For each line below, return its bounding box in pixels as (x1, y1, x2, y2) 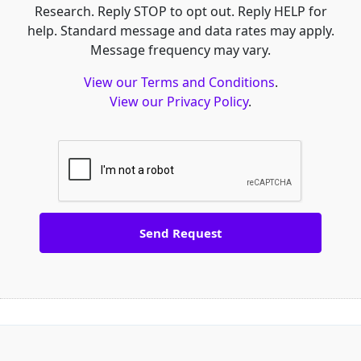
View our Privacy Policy (110, 92, 248, 110)
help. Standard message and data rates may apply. (27, 21, 334, 39)
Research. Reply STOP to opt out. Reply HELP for (34, 2, 327, 20)
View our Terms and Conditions (83, 73, 275, 91)
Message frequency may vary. (90, 40, 271, 59)
